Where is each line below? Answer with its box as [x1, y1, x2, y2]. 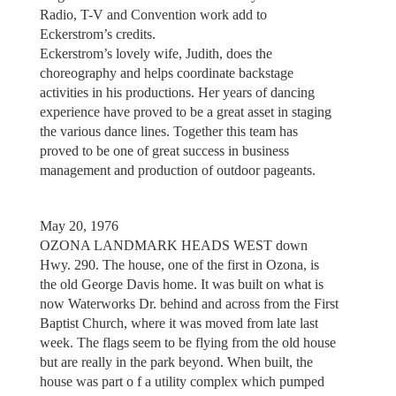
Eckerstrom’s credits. [39, 27, 159, 42]
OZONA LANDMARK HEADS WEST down [39, 237, 308, 253]
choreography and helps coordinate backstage [39, 65, 293, 81]
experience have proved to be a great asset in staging [39, 104, 331, 120]
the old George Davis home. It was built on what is [39, 276, 324, 292]
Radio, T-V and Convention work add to [39, 7, 267, 23]
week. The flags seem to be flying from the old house [39, 334, 336, 350]
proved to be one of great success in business [39, 143, 289, 159]
